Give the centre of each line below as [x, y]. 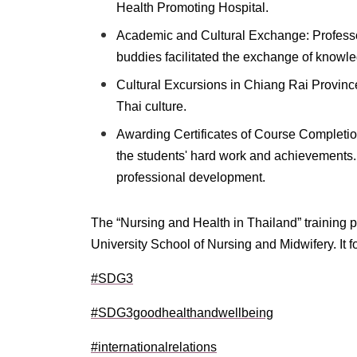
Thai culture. [151, 106]
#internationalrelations [154, 347]
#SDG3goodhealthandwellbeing [182, 313]
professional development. [191, 177]
